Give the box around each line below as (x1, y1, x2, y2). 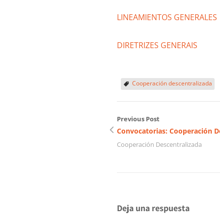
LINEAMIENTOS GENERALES (117, 12, 217, 23)
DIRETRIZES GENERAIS (117, 40, 201, 51)
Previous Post (117, 114, 160, 124)
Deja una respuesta (117, 202, 190, 214)
